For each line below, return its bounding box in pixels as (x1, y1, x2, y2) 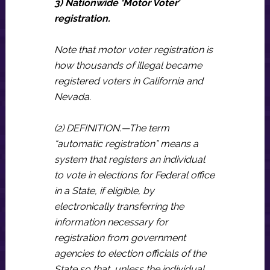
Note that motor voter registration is (54, 44, 213, 55)
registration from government (54, 232, 186, 243)
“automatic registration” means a (54, 138, 198, 149)
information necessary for (54, 216, 168, 228)
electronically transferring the (54, 201, 184, 212)
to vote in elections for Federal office (54, 169, 215, 181)
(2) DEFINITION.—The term (54, 122, 169, 134)
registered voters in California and (54, 75, 203, 87)
